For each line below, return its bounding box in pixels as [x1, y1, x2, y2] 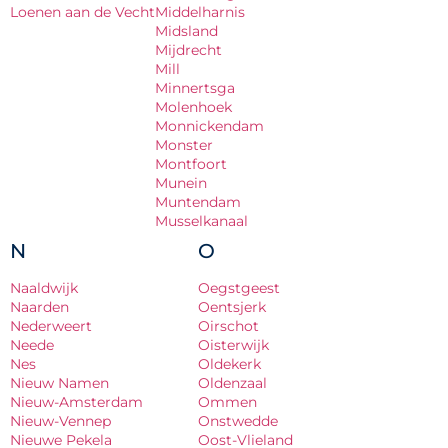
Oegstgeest [198, 279, 280, 297]
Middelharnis [155, 3, 245, 21]
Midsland [155, 22, 218, 40]
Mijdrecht [155, 41, 222, 59]
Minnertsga [155, 79, 235, 97]
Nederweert [10, 317, 92, 335]
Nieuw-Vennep [10, 412, 111, 430]
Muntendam [155, 193, 241, 211]
